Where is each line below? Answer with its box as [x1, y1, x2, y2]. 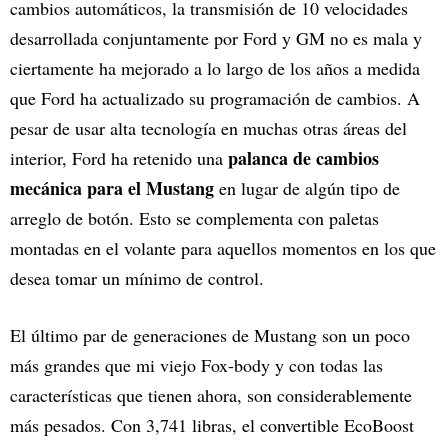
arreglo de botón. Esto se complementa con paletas [10, 205, 379, 230]
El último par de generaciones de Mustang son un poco [10, 322, 410, 347]
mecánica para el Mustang [10, 174, 214, 201]
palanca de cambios [228, 144, 379, 171]
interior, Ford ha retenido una [10, 145, 228, 170]
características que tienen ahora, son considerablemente [10, 382, 412, 407]
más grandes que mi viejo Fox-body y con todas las [10, 352, 383, 377]
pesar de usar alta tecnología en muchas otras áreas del [10, 115, 407, 140]
